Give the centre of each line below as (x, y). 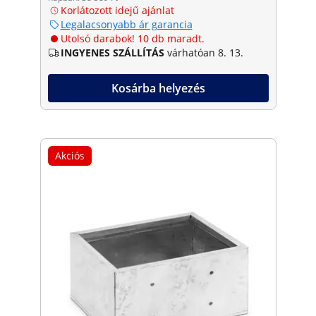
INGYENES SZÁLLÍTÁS (112, 52)
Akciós (69, 155)
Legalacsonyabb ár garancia (126, 24)
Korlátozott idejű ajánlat (117, 10)
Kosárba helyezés (158, 88)
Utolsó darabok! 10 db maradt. (132, 38)
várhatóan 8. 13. (205, 52)
